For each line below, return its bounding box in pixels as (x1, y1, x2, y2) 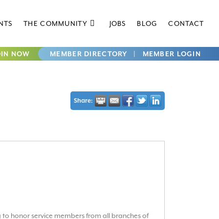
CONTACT (168, 20, 204, 27)
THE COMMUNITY (23, 20, 88, 27)
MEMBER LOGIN (142, 50, 201, 58)
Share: (74, 97, 93, 105)
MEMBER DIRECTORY (50, 50, 128, 58)
